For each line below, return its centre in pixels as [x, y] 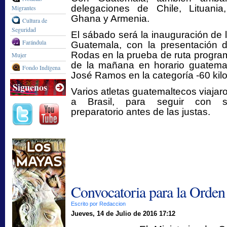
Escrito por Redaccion [99, 204]
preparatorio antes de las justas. [141, 112]
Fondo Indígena [41, 67]
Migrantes [24, 8]
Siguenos [30, 87]
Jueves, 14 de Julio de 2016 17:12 [123, 214]
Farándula [34, 42]
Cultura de [35, 20]
